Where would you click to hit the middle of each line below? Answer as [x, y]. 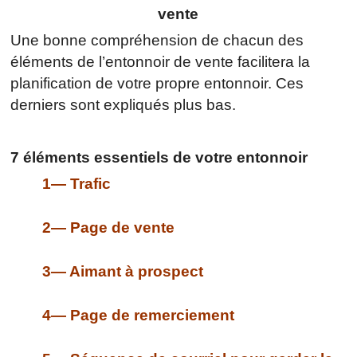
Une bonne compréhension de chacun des [157, 40]
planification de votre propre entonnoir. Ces [157, 83]
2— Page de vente [109, 227]
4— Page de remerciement [139, 315]
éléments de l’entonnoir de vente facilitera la [161, 61]
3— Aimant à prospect [123, 271]
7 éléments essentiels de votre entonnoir [159, 157]
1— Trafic [77, 183]
